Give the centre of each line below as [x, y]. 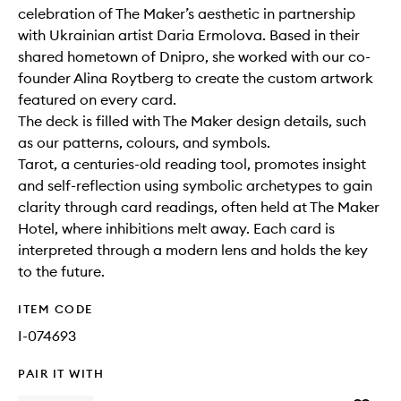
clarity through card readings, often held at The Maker [199, 207]
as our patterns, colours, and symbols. [144, 142]
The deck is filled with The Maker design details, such [192, 121]
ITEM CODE [55, 309]
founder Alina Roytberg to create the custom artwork [196, 78]
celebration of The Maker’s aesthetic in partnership [187, 13]
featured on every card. [97, 99]
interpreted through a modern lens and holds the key [193, 250]
